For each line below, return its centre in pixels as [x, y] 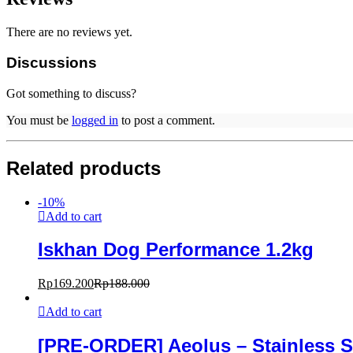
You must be [39, 120]
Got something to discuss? [71, 93]
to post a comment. [167, 120]
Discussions [52, 62]
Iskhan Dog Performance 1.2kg [176, 250]
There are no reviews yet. [69, 32]
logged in [95, 120]
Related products [84, 168]
